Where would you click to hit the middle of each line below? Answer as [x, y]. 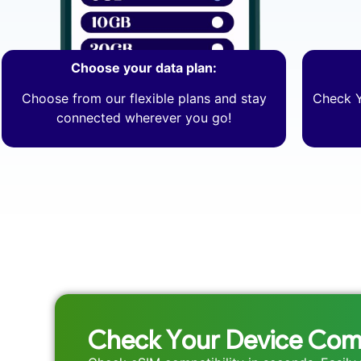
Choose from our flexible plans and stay [144, 99]
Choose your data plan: [144, 67]
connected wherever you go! [144, 118]
